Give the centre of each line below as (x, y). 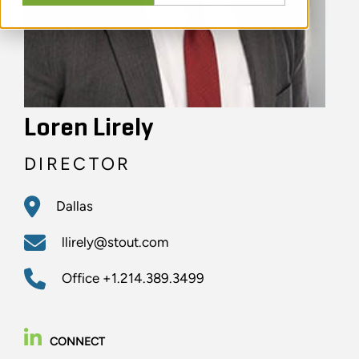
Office (82, 278)
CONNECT (77, 342)
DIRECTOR (78, 164)
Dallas (75, 206)
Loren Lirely (89, 129)
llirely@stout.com (115, 242)
